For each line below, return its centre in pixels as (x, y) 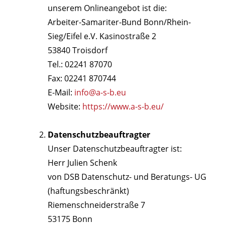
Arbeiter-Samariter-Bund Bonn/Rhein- (119, 22)
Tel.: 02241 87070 (80, 65)
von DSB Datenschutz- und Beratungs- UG (127, 177)
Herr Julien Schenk (82, 163)
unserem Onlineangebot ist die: (107, 8)
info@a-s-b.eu (100, 93)
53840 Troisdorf (78, 50)
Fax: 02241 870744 (82, 79)
